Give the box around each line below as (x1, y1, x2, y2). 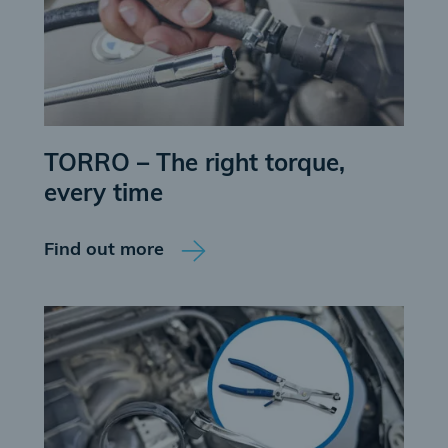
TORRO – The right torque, (44, 153, 345, 177)
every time (44, 183, 163, 207)
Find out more (44, 240, 164, 260)
